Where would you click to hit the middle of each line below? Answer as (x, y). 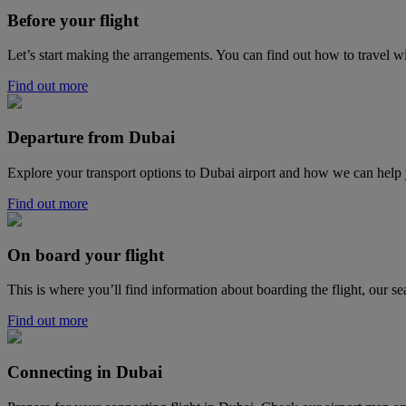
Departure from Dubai (91, 138)
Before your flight (73, 20)
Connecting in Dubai (85, 372)
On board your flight (86, 255)
